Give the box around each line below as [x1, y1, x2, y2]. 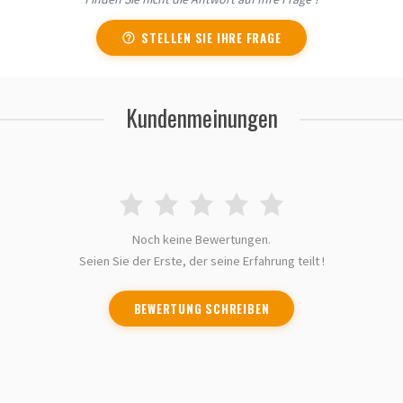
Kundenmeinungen [125, 101, 278, 135]
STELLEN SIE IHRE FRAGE [141, 29, 282, 48]
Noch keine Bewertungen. [132, 231, 271, 248]
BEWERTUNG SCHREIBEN [133, 300, 270, 318]
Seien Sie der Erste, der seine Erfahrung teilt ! [78, 253, 325, 270]
